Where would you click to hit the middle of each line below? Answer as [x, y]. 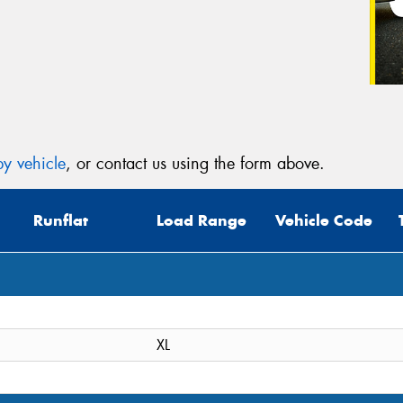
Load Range [201, 221]
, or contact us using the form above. [195, 163]
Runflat [61, 221]
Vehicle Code [324, 221]
